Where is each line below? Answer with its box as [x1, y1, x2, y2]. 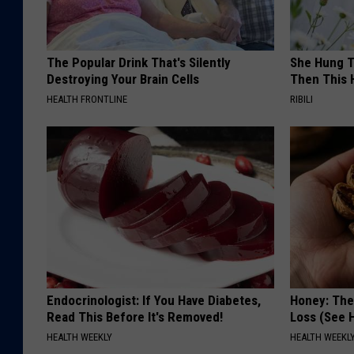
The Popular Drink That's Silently [47, 54, 231, 70]
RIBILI [290, 92, 314, 105]
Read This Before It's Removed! [47, 308, 223, 325]
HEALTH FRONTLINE [47, 92, 127, 105]
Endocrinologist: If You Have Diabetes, [47, 292, 261, 308]
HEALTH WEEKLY [47, 330, 112, 343]
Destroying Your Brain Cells [47, 70, 199, 87]
